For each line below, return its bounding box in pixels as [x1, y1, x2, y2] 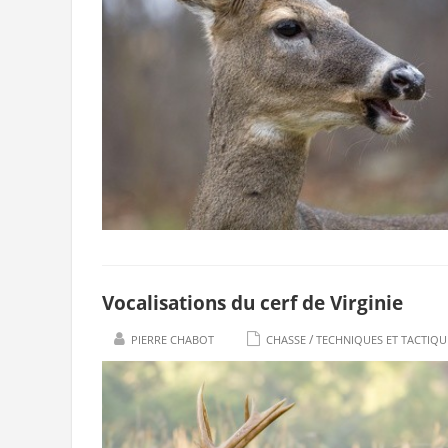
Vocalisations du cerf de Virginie [102, 290, 403, 316]
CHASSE [266, 332, 306, 347]
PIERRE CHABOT [131, 332, 214, 347]
